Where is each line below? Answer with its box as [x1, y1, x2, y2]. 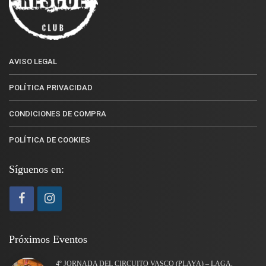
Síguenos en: [9, 163, 64, 175]
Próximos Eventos [9, 233, 87, 245]
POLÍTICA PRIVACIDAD [9, 83, 93, 92]
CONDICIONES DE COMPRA [9, 109, 106, 118]
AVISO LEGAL [9, 56, 57, 66]
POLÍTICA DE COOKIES [9, 135, 90, 144]
